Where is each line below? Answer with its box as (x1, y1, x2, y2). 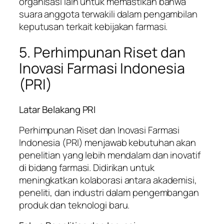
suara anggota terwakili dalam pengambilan (19, 7, 197, 20)
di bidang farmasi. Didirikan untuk (19, 160, 154, 174)
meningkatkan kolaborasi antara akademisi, (19, 173, 197, 186)
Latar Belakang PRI (19, 103, 96, 116)
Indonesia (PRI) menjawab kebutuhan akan (19, 135, 196, 149)
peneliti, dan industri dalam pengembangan (19, 185, 199, 199)
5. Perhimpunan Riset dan (19, 42, 185, 62)
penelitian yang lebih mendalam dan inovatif (19, 148, 200, 161)
